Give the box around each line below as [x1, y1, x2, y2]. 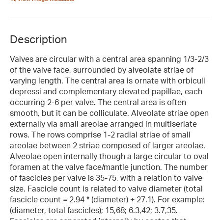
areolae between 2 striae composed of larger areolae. [10, 140, 205, 150]
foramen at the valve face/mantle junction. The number [10, 162, 208, 172]
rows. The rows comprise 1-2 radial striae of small [10, 129, 191, 139]
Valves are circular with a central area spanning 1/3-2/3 [10, 54, 209, 64]
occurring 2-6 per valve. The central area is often [10, 97, 186, 107]
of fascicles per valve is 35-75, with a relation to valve [10, 172, 202, 183]
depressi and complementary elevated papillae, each [10, 86, 202, 96]
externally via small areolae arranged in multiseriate [10, 118, 197, 129]
